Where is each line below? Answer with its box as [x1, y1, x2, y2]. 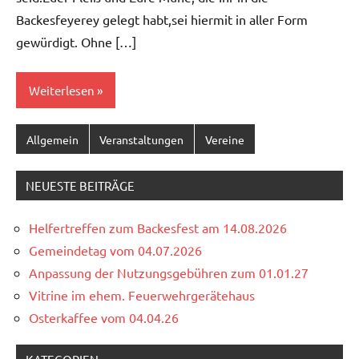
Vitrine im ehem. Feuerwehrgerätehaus [29, 286, 255, 303]
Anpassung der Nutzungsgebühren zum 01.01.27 [29, 264, 309, 280]
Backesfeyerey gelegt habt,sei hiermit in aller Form [16, 10, 308, 27]
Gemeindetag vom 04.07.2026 [29, 241, 202, 258]
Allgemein [26, 131, 79, 147]
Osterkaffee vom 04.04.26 [29, 309, 179, 325]
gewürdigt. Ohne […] [16, 33, 136, 50]
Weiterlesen [29, 82, 95, 98]
